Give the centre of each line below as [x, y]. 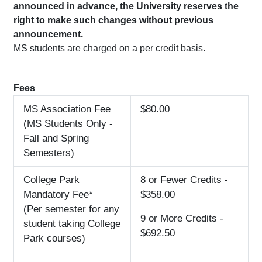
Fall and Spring [56, 139]
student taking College [72, 224]
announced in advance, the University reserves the [126, 6]
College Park [51, 180]
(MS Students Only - [68, 124]
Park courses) [54, 239]
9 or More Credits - [182, 219]
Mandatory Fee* [58, 195]
